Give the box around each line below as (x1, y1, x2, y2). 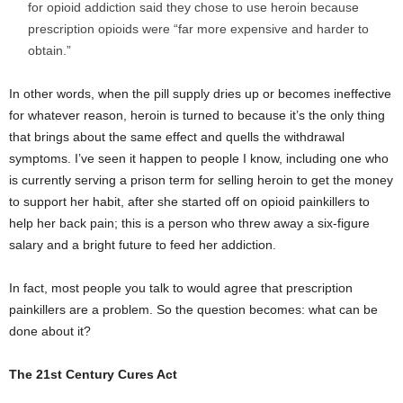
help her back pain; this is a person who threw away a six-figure (9, 216, 370, 231)
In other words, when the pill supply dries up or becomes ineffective (9, 86, 391, 102)
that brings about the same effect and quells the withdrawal (9, 130, 345, 145)
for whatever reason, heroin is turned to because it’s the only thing (9, 108, 385, 123)
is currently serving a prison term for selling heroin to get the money (9, 173, 393, 188)
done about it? (9, 324, 91, 339)
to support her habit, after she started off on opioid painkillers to (9, 194, 370, 210)
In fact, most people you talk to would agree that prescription (9, 281, 353, 296)
